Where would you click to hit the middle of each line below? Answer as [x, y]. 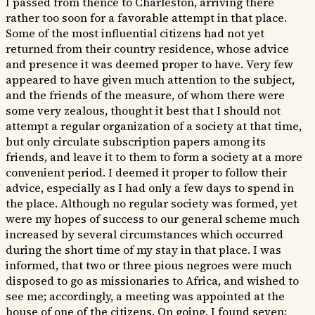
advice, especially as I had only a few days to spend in [150, 188]
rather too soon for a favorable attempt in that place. [146, 18]
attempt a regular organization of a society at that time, [154, 126]
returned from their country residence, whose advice [147, 49]
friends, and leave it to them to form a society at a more [154, 157]
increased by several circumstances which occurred [144, 234]
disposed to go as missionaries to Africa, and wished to [152, 281]
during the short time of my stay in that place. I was [143, 250]
